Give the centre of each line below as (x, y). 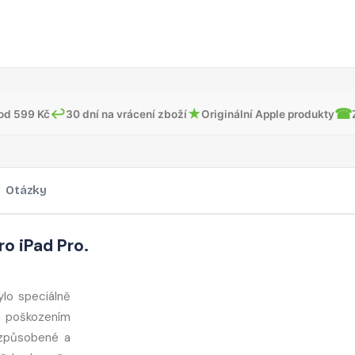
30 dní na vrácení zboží (126, 114)
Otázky (26, 190)
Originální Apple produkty (268, 114)
